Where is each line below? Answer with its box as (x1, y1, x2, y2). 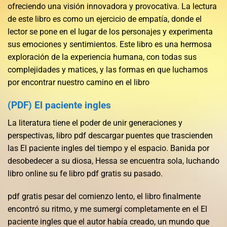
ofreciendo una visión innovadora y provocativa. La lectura (8, 2, 217, 12)
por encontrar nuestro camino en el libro (8, 78, 149, 88)
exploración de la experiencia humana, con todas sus (8, 52, 197, 62)
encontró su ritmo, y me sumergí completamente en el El (8, 204, 207, 214)
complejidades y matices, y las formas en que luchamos (8, 65, 208, 75)
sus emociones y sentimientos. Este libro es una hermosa (8, 40, 212, 50)
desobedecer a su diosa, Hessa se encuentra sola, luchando (8, 156, 219, 166)
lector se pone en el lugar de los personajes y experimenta (8, 27, 213, 37)
